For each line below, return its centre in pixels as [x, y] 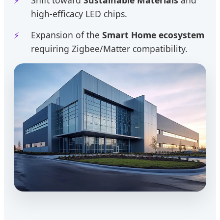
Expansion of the [67, 35]
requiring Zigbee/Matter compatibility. [109, 48]
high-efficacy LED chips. [79, 14]
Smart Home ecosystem [153, 35]
